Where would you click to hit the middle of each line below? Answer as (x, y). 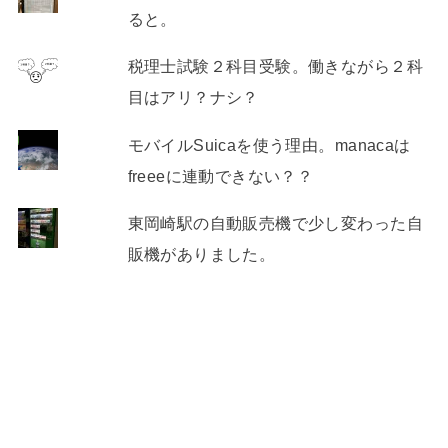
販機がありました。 (201, 254)
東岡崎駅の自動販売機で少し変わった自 (275, 223)
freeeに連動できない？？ (220, 175)
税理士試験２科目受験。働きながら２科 (275, 66)
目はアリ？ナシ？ (193, 97)
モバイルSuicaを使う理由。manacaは (269, 144)
